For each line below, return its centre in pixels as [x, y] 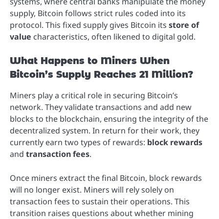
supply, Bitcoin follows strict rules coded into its [98, 13]
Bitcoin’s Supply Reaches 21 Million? [101, 75]
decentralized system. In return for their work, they [105, 131]
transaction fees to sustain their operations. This [100, 201]
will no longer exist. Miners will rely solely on [92, 189]
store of [184, 25]
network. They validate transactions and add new [101, 107]
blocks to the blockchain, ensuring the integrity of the [109, 119]
